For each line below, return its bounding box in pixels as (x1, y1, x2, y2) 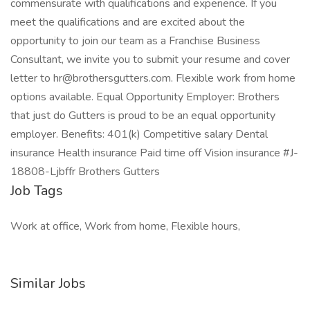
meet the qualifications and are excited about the (10, 15, 245, 30)
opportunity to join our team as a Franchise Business (10, 33, 260, 48)
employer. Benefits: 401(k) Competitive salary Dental (10, 127, 268, 142)
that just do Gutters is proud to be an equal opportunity (10, 108, 275, 123)
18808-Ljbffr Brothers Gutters (10, 164, 160, 179)
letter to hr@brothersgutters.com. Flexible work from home (10, 71, 295, 86)
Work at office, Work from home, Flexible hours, (10, 219, 240, 234)
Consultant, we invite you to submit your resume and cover (10, 52, 290, 67)
